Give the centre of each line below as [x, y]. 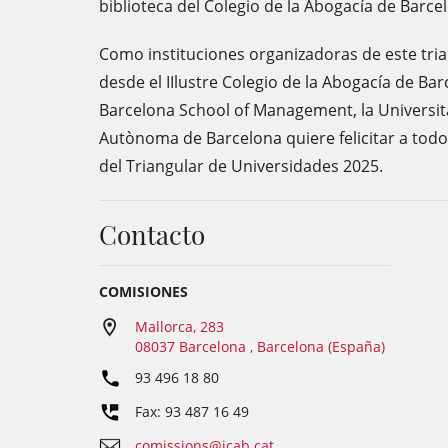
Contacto [152, 234]
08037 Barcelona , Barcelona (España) [260, 346]
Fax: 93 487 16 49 [192, 411]
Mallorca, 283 [179, 326]
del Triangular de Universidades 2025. [241, 166]
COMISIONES [143, 291]
